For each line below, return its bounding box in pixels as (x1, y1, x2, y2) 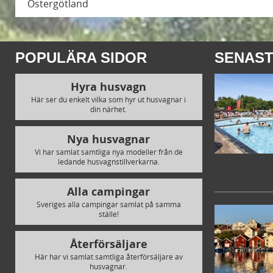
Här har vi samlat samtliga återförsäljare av (34, 251, 183, 261)
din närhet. (90, 104, 127, 114)
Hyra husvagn (71, 79, 147, 94)
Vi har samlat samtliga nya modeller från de (34, 146, 183, 157)
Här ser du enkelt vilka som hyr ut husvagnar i (31, 94, 186, 104)
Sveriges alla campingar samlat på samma (36, 199, 181, 209)
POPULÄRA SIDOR (15, 49, 147, 66)
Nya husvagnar (67, 131, 151, 147)
